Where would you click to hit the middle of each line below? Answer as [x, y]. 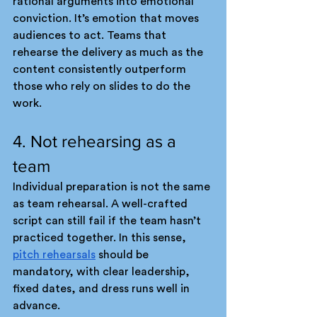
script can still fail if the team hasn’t [108, 221]
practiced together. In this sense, [101, 238]
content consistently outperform [101, 69]
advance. [36, 306]
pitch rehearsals [54, 255]
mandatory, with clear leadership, [103, 272]
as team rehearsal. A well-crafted [102, 204]
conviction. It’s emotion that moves [107, 18]
